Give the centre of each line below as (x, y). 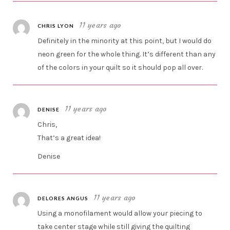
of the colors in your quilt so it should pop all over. (120, 68)
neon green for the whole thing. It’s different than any (127, 54)
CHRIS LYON (56, 26)
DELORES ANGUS (63, 198)
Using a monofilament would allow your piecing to (120, 214)
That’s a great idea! (69, 138)
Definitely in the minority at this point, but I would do (125, 41)
